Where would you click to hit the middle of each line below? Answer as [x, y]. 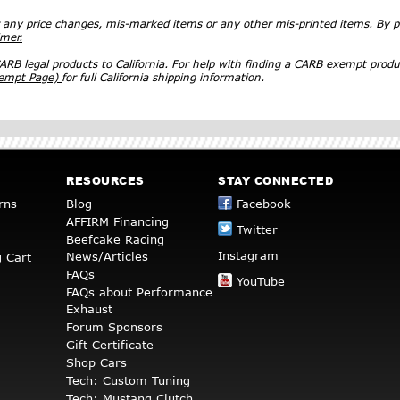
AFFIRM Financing [117, 221]
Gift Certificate [110, 344]
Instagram [248, 255]
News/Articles [107, 256]
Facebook [264, 203]
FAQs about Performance [139, 292]
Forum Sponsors [114, 326]
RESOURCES [105, 180]
